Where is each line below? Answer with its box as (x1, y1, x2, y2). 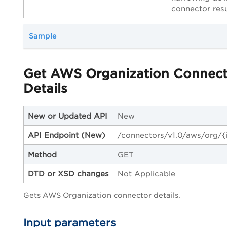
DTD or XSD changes (28, 169, 109, 178)
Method (28, 150, 57, 159)
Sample (29, 32, 57, 41)
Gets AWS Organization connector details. (23, 191, 180, 200)
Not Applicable (118, 169, 175, 178)
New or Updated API (28, 111, 107, 121)
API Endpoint (28, 131, 79, 140)
